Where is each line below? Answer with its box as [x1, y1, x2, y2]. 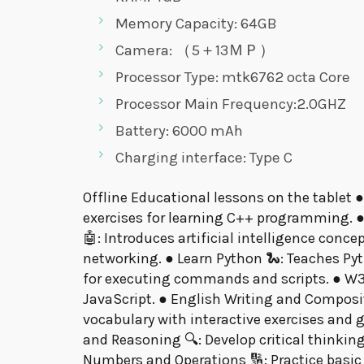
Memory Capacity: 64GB [115, 15, 277, 33]
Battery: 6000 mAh [115, 122, 243, 141]
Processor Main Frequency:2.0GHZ [115, 95, 346, 114]
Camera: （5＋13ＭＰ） [115, 41, 275, 60]
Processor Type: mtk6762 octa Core [115, 68, 350, 87]
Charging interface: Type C [115, 149, 292, 167]
